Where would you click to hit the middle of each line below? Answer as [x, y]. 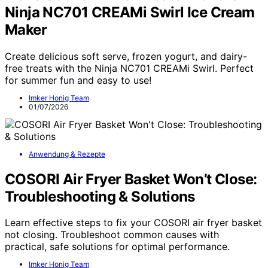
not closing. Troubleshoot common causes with [112, 235]
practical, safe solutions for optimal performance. [117, 247]
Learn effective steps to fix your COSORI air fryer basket [133, 223]
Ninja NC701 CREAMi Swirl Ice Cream [130, 12]
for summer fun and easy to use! [78, 80]
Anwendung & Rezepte [67, 154]
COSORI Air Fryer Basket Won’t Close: [131, 179]
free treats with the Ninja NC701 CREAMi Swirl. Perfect [129, 68]
